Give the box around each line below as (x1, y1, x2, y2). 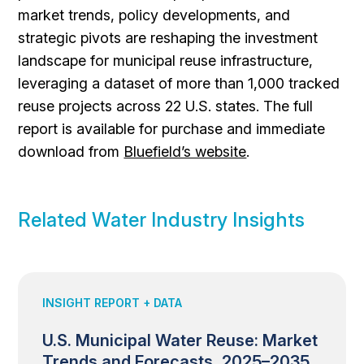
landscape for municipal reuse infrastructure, (18, 52, 314, 69)
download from (18, 143, 124, 160)
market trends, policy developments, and (18, 6, 291, 24)
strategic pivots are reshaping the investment (18, 29, 318, 46)
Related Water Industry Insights (18, 208, 305, 232)
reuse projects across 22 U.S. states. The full (18, 97, 314, 115)
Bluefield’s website (123, 143, 247, 160)
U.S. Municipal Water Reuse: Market (42, 331, 318, 350)
